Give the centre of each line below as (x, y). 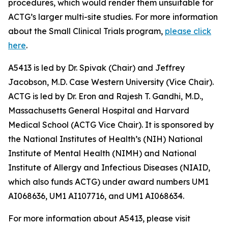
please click (188, 31)
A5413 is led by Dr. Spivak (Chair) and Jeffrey (96, 68)
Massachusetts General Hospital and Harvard (99, 110)
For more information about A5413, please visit (99, 218)
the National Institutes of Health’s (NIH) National (105, 139)
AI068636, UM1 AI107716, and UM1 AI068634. (96, 196)
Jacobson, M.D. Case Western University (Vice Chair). (111, 82)
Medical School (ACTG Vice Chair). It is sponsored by (111, 125)
